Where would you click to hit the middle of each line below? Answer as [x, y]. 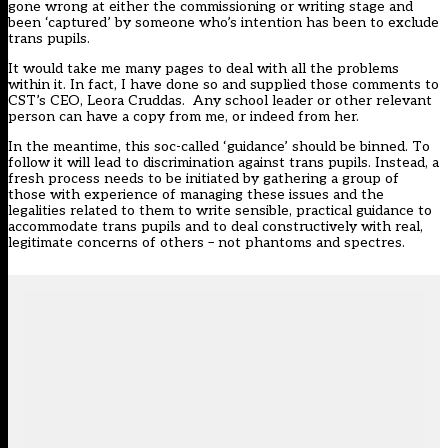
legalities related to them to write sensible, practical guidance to [220, 211]
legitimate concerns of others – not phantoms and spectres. [206, 243]
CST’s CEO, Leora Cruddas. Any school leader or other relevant [220, 101]
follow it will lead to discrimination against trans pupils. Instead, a [223, 163]
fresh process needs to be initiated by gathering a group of [203, 179]
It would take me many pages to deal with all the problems [203, 69]
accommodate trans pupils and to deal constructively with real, [215, 227]
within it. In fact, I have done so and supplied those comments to [223, 85]
